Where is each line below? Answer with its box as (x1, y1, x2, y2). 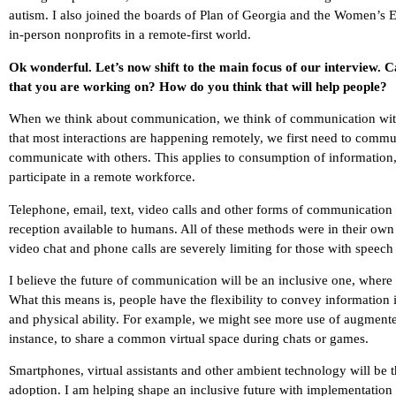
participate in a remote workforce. (9, 170, 195, 185)
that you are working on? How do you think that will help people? (9, 79, 387, 94)
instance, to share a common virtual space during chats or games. (9, 331, 369, 346)
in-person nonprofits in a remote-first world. (9, 27, 251, 42)
